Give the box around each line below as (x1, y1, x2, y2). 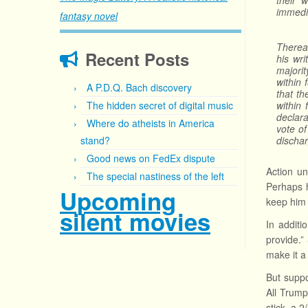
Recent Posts (85, 47, 189, 71)
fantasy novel (60, 9, 118, 23)
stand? (80, 133, 110, 147)
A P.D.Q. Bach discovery (87, 80, 192, 94)
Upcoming (60, 184, 176, 218)
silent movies (60, 204, 210, 239)
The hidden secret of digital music (87, 98, 233, 112)
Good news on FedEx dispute (87, 151, 215, 165)
